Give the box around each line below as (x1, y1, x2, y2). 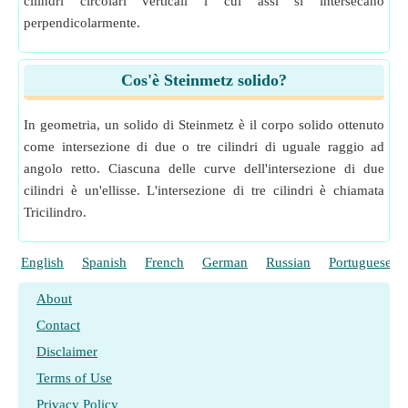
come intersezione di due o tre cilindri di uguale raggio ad (24, 139, 384, 154)
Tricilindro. (24, 205, 87, 219)
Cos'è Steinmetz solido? (121, 71, 287, 89)
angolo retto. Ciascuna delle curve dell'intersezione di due (24, 161, 384, 176)
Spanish (82, 255, 127, 270)
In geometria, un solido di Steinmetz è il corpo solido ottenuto (24, 117, 384, 132)
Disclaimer (36, 344, 97, 359)
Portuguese (329, 255, 392, 270)
